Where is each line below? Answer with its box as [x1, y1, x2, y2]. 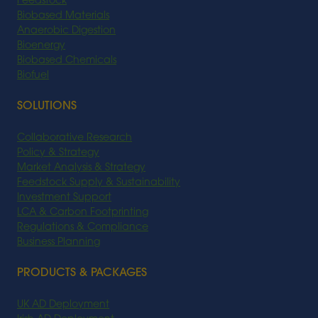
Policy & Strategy [17, 148, 99, 159]
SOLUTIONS [17, 101, 77, 113]
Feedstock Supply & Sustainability [17, 177, 180, 189]
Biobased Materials [17, 11, 109, 22]
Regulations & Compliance [17, 222, 148, 234]
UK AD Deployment [17, 300, 109, 311]
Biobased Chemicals [17, 55, 116, 67]
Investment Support [17, 192, 111, 204]
